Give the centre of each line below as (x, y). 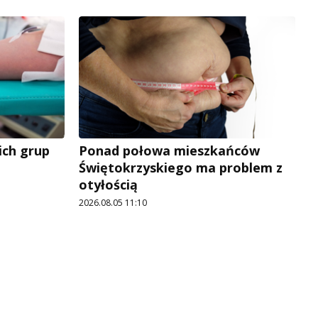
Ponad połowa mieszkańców (169, 151)
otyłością (108, 185)
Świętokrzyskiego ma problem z (181, 168)
